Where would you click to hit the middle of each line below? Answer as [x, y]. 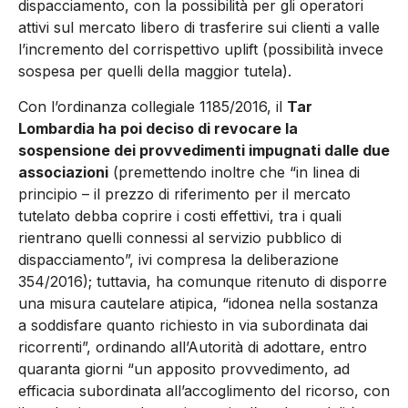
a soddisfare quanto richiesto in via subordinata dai [193, 325]
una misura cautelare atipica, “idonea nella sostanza [198, 303]
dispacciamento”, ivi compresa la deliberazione [178, 259]
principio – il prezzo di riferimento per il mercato [184, 194]
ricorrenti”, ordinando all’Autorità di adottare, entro [193, 347]
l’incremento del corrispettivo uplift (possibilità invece [201, 50]
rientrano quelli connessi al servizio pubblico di [180, 237]
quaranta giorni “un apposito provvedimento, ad [184, 368]
